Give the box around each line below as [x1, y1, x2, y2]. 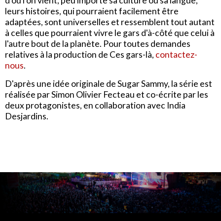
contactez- [155, 49, 197, 60]
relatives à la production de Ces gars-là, [5, 49, 155, 60]
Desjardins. [5, 111, 48, 122]
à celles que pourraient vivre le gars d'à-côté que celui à [5, 28, 215, 38]
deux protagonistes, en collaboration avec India [5, 100, 185, 111]
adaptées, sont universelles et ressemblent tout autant [5, 17, 215, 28]
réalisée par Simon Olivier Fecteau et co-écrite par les [5, 89, 208, 100]
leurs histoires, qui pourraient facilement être [5, 6, 179, 17]
